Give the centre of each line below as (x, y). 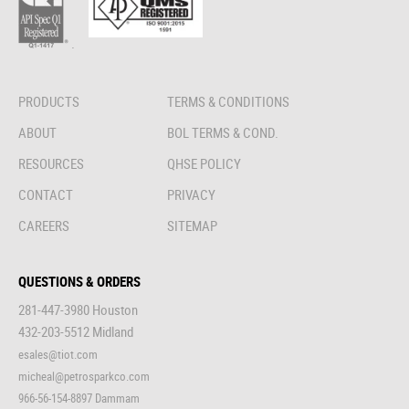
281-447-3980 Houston (78, 309)
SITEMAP (193, 225)
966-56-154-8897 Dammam (79, 398)
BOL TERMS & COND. (223, 132)
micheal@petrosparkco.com (84, 376)
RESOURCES (51, 163)
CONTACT (46, 194)
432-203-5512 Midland (76, 331)
